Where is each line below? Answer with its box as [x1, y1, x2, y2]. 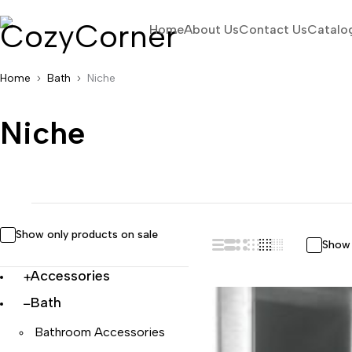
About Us [184, 22, 239, 37]
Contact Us [239, 22, 307, 37]
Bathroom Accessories [35, 324, 165, 339]
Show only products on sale [16, 228, 158, 241]
